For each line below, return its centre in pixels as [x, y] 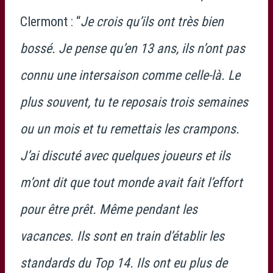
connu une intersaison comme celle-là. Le [130, 75]
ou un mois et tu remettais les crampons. [130, 129]
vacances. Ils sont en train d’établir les [122, 236]
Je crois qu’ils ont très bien [152, 21]
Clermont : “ [50, 21]
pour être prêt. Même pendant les [109, 209]
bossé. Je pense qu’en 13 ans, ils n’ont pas [133, 48]
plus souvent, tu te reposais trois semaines [134, 102]
